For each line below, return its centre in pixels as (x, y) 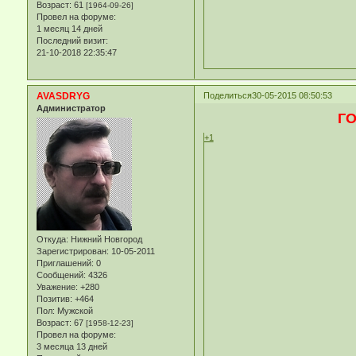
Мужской (74, 311)
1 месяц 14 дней (69, 28)
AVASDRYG (63, 96)
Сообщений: (61, 275)
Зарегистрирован (71, 252)
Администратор (71, 108)
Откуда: (52, 240)
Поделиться (227, 95)
